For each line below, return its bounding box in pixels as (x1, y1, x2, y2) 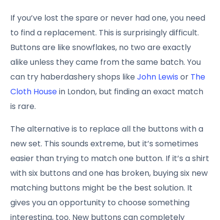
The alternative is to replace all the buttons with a (10, 123, 204, 135)
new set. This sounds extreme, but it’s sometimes (10, 138, 199, 150)
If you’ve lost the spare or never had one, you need (10, 12, 206, 24)
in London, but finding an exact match (57, 86, 204, 98)
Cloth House (10, 86, 57, 98)
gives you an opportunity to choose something (10, 197, 190, 209)
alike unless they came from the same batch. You (10, 56, 201, 68)
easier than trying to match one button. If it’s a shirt (10, 153, 210, 165)
